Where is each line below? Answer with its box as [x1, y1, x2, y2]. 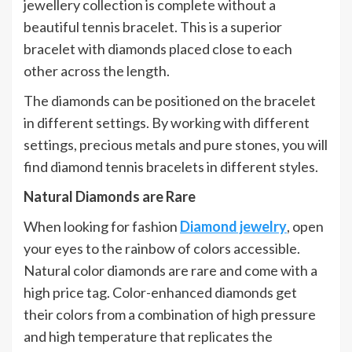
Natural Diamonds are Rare [24, 188, 196, 205]
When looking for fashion [24, 218, 180, 235]
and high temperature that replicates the [24, 328, 273, 345]
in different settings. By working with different [24, 114, 310, 131]
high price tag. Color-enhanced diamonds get [24, 284, 297, 301]
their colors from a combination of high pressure [24, 306, 316, 323]
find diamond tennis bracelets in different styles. [24, 158, 318, 175]
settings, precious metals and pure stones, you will [24, 136, 328, 153]
